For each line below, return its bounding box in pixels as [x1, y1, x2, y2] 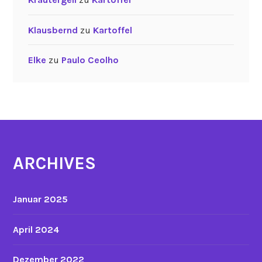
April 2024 [13, 223, 60, 235]
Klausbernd [27, 24, 78, 36]
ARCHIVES [13, 153, 96, 174]
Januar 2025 [13, 194, 68, 205]
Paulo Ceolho [61, 54, 119, 66]
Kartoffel [92, 24, 132, 36]
